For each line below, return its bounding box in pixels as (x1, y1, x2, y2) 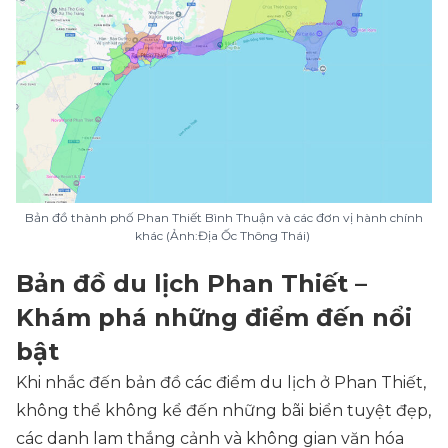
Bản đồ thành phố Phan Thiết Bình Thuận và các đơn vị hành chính (25, 210, 423, 225)
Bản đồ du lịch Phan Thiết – (16, 269, 367, 298)
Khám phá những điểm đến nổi (16, 303, 412, 332)
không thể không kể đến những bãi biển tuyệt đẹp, (16, 401, 431, 420)
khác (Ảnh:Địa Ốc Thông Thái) (135, 228, 313, 243)
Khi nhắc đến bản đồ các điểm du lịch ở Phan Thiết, (16, 373, 426, 392)
